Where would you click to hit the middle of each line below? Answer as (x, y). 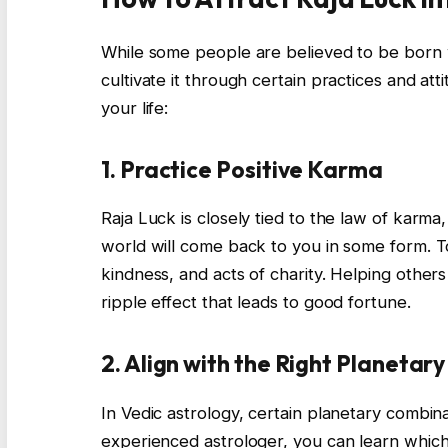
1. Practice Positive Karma (242, 170)
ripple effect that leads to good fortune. (256, 302)
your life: (135, 108)
